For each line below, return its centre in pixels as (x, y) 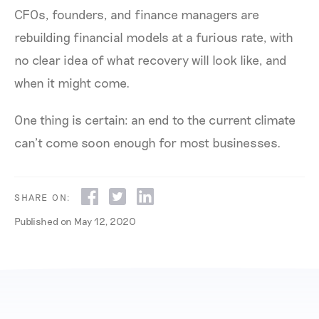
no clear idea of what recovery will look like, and (151, 60)
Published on (44, 221)
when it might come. (72, 83)
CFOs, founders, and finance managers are (137, 15)
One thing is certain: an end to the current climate (155, 120)
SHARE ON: (42, 197)
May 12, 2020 (105, 221)
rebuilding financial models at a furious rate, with (154, 37)
